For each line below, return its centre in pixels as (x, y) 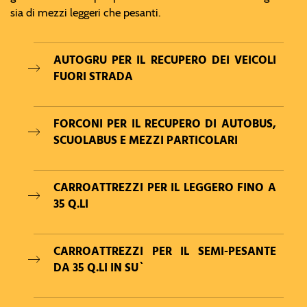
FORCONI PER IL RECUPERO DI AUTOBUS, (164, 123)
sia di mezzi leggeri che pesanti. (86, 13)
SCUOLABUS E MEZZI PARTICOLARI (145, 140)
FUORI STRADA (93, 76)
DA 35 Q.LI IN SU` (99, 267)
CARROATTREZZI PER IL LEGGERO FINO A (164, 187)
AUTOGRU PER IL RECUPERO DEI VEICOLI (164, 60)
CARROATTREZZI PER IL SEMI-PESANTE (164, 251)
